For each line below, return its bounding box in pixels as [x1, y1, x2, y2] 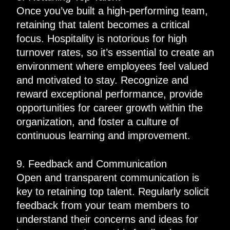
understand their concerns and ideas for [16, 213, 198, 225]
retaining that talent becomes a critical [16, 18, 189, 30]
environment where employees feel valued [16, 60, 208, 72]
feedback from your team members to [16, 199, 189, 211]
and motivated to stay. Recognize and [16, 74, 188, 86]
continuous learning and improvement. [16, 129, 190, 141]
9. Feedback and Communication [16, 158, 167, 169]
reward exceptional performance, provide [16, 88, 203, 100]
